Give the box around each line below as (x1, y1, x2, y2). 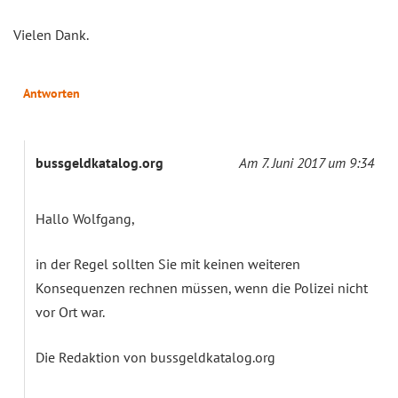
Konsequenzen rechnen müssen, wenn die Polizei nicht (36, 278, 368, 297)
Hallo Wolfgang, (36, 209, 135, 227)
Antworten (23, 84, 80, 101)
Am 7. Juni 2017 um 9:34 (239, 153, 374, 171)
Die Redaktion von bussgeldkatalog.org (36, 347, 275, 366)
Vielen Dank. (13, 25, 89, 44)
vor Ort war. (36, 302, 105, 321)
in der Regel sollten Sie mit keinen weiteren (36, 254, 300, 273)
